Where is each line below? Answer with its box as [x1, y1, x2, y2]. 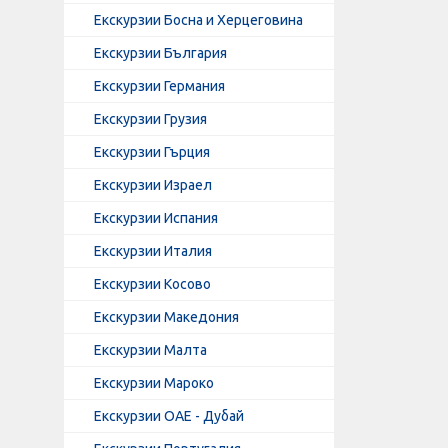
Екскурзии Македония [94, 309, 239, 325]
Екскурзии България [94, 45, 227, 61]
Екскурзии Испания [94, 210, 218, 226]
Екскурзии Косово [94, 276, 211, 292]
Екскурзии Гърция [94, 144, 210, 160]
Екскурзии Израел [94, 177, 212, 193]
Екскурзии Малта [94, 342, 207, 358]
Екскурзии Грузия [94, 111, 207, 127]
